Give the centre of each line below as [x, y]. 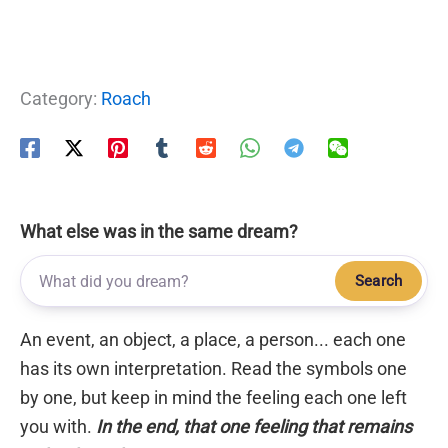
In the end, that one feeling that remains [254, 427]
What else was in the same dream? [159, 232]
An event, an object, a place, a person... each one [213, 340]
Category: [60, 99]
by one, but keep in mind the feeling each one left [213, 398]
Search [378, 281]
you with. [58, 427]
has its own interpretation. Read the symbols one [213, 369]
